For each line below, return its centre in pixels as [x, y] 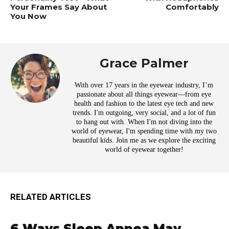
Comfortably [192, 7]
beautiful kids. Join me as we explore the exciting [144, 141]
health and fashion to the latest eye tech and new [144, 104]
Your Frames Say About [59, 7]
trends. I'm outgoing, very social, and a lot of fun [144, 113]
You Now [28, 16]
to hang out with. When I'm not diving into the [144, 122]
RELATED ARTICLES [51, 197]
